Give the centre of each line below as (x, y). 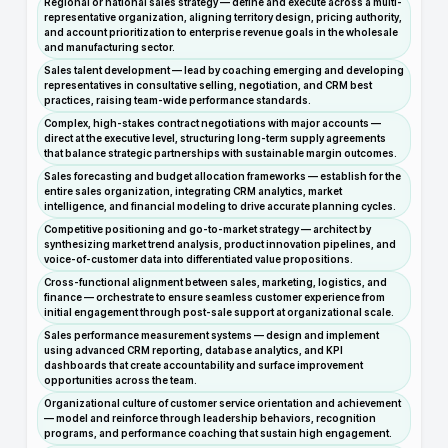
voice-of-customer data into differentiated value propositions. (198, 259)
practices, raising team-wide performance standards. (177, 100)
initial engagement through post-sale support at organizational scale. (219, 312)
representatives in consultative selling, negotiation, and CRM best (208, 85)
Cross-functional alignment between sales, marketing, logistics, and (215, 282)
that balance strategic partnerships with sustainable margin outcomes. (220, 153)
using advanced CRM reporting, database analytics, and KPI (193, 350)
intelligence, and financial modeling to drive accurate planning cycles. (220, 206)
